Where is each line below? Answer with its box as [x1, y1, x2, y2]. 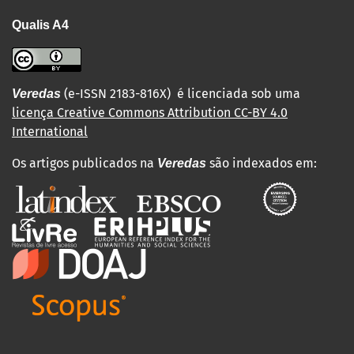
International [12, 124, 88, 139]
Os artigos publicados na [12, 156, 157, 171]
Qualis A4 [12, 18, 69, 32]
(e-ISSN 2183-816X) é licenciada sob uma [64, 86, 300, 101]
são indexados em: [209, 156, 317, 171]
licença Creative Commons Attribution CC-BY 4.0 [12, 105, 288, 120]
